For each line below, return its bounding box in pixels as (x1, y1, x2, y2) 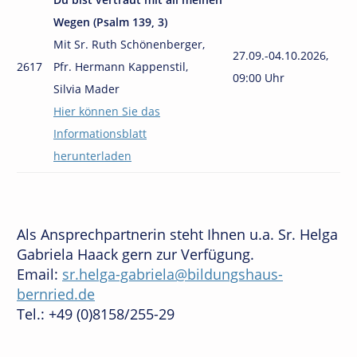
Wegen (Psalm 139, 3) (53, 14, 167, 29)
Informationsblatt (53, 126, 147, 141)
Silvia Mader (53, 81, 120, 96)
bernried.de (17, 284, 95, 304)
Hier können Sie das (53, 104, 160, 119)
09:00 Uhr (233, 70, 284, 85)
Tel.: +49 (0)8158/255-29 (17, 304, 175, 324)
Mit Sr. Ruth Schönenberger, (53, 37, 205, 52)
